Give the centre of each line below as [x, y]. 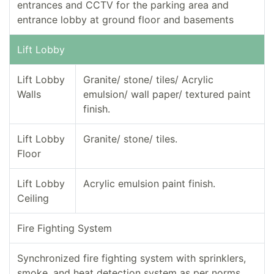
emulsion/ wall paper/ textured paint [167, 94]
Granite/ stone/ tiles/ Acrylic [148, 80]
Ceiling [33, 198]
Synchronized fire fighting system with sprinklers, [131, 258]
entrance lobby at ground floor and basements [125, 20]
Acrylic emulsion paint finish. [149, 184]
